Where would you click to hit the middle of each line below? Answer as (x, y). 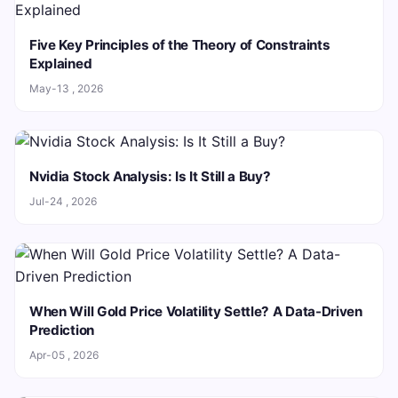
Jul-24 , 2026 (63, 201)
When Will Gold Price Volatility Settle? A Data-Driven (196, 311)
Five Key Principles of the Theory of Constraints (180, 44)
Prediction (62, 330)
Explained (61, 63)
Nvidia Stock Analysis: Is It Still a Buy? (150, 176)
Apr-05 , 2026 (64, 354)
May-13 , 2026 (66, 88)
